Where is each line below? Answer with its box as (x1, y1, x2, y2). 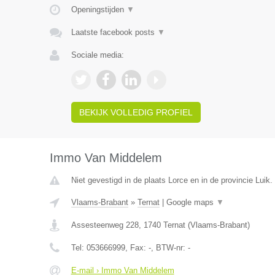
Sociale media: (71, 50, 124, 60)
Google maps (166, 198, 216, 207)
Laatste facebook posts (71, 28, 157, 37)
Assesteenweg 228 (71, 220, 139, 230)
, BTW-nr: (150, 243, 188, 252)
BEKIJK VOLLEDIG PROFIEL (79, 107, 193, 117)
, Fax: (125, 243, 149, 252)
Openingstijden (71, 5, 126, 14)
